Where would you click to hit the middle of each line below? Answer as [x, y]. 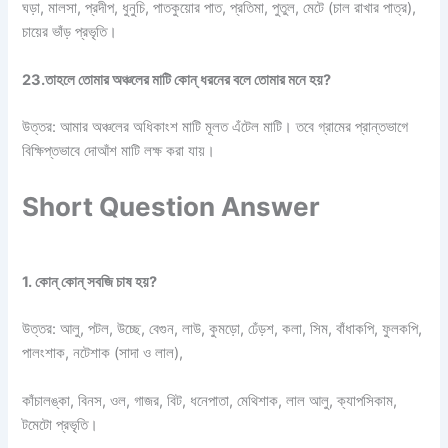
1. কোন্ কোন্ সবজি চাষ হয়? [90, 282]
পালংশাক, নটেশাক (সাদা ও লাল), [103, 353]
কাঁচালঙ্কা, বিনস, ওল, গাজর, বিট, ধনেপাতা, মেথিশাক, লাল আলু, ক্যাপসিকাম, [210, 400]
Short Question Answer [171, 207]
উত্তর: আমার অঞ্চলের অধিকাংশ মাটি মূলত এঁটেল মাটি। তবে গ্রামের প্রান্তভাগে [215, 127]
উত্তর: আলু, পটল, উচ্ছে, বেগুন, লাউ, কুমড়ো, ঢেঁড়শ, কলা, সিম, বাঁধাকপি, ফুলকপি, [222, 329]
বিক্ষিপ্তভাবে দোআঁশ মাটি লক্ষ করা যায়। [119, 151]
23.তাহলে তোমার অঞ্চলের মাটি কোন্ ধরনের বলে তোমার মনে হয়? [177, 79]
